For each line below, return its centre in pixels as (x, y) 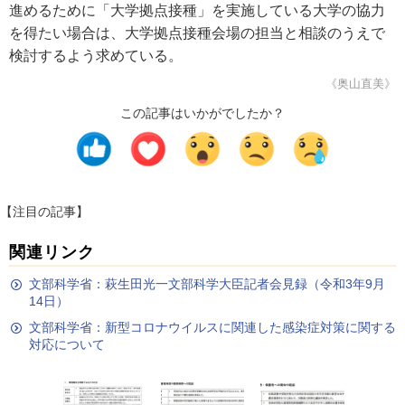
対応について (67, 344)
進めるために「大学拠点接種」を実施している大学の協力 (197, 10)
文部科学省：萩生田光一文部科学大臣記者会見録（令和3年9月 (207, 284)
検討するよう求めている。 (96, 56)
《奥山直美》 (361, 84)
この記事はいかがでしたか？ (202, 113)
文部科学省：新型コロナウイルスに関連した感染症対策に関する (212, 327)
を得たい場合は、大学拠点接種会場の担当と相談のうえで (197, 33)
